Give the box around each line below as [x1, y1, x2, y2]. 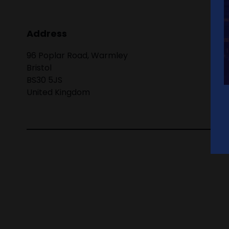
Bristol [27, 62, 52, 74]
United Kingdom [27, 86, 90, 99]
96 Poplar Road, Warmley [27, 50, 128, 62]
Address [27, 27, 67, 40]
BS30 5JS [27, 74, 62, 86]
